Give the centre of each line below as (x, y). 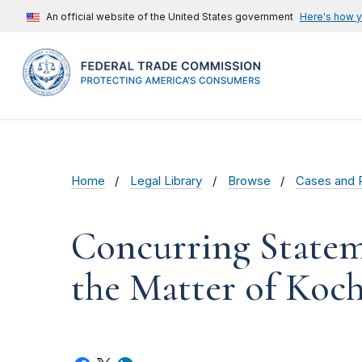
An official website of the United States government (170, 17)
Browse (249, 181)
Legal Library (166, 181)
